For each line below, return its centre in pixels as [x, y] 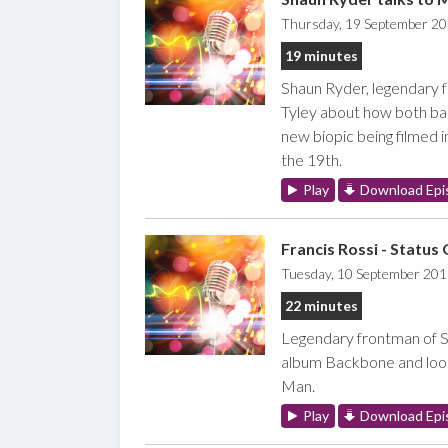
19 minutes [321, 55]
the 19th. [311, 159]
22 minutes [321, 305]
